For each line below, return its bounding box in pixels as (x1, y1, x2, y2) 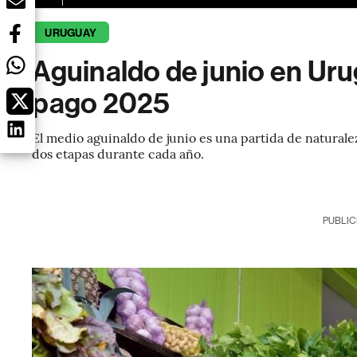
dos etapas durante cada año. (32, 144, 205, 162)
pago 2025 (32, 87, 171, 120)
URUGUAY (45, 26, 96, 40)
